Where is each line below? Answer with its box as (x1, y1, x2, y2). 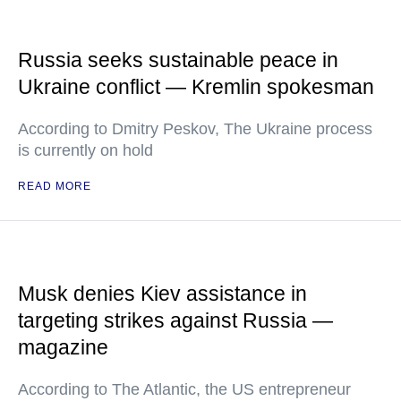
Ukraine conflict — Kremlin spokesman (18, 75, 374, 98)
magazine (18, 336, 108, 359)
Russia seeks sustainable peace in (18, 48, 338, 72)
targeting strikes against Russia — (18, 309, 333, 332)
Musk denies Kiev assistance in (18, 282, 307, 305)
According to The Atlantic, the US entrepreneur (18, 380, 351, 398)
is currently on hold (18, 141, 153, 159)
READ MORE (18, 180, 91, 192)
